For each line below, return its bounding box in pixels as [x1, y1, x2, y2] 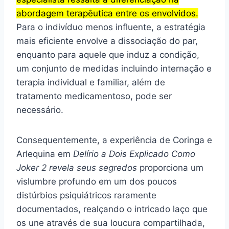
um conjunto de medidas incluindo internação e [16, 63, 212, 74]
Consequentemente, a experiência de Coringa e [16, 134, 212, 145]
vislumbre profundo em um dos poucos [16, 176, 177, 187]
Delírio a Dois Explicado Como [73, 148, 195, 159]
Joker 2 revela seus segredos [16, 162, 137, 173]
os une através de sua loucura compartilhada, [16, 217, 205, 228]
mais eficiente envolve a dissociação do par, [16, 35, 198, 46]
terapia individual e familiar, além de [16, 77, 165, 87]
